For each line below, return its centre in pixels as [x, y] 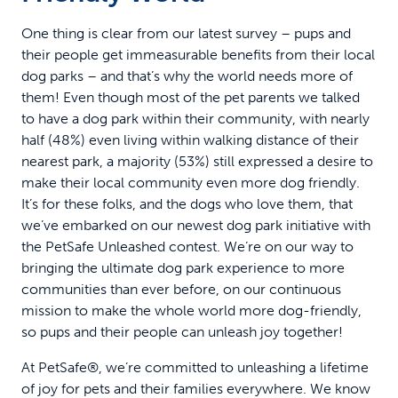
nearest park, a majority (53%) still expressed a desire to [197, 161]
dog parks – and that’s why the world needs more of [187, 76]
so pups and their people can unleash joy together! [182, 331]
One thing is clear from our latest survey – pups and [186, 33]
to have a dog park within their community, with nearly [195, 118]
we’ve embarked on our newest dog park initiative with [196, 225]
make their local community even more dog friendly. [191, 182]
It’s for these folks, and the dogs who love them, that [187, 203]
